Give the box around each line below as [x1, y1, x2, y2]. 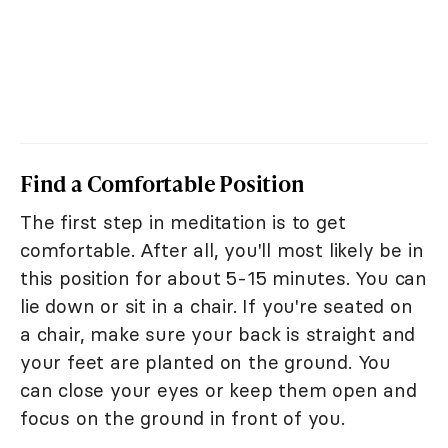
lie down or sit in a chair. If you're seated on [20, 294, 413, 319]
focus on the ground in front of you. [20, 406, 345, 431]
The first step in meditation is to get [20, 210, 346, 235]
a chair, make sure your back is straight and [20, 322, 416, 347]
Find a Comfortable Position [20, 168, 305, 200]
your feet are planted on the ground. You [20, 350, 391, 375]
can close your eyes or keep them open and [20, 378, 417, 403]
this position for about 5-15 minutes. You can [20, 266, 427, 291]
